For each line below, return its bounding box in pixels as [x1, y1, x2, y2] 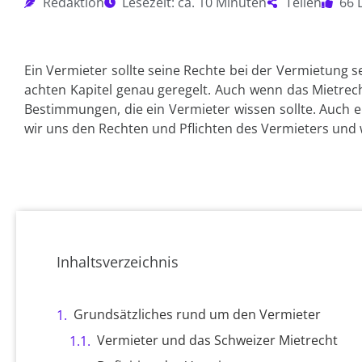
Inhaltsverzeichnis [57, 252, 179, 271]
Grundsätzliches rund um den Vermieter [74, 305, 321, 323]
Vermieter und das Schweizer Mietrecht [97, 331, 338, 349]
